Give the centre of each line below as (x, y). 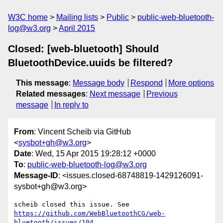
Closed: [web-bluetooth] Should (83, 49)
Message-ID (36, 176)
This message (42, 83)
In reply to (71, 105)
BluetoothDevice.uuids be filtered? (90, 63)
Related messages (51, 94)
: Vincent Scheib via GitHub (82, 132)
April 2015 (77, 28)
